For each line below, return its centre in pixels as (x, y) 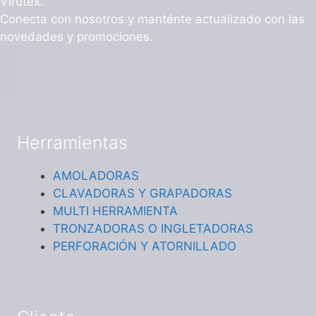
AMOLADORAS (96, 175)
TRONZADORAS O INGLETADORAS (153, 228)
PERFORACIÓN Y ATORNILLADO (145, 246)
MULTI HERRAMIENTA (115, 211)
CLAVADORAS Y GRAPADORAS (142, 193)
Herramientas (72, 142)
